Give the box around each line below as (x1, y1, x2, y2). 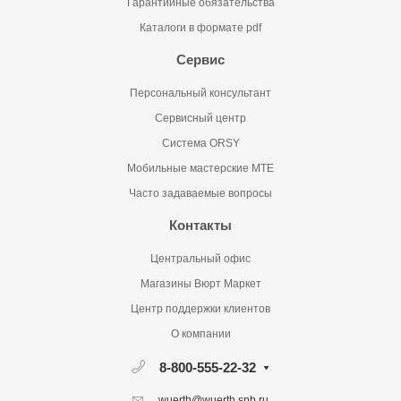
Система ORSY (161, 137, 240, 150)
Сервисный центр (155, 112, 246, 125)
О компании (170, 328, 231, 341)
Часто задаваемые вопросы (129, 187, 272, 200)
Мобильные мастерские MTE (127, 162, 274, 175)
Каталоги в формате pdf (140, 21, 261, 35)
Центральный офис (150, 252, 251, 266)
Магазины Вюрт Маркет (140, 277, 261, 291)
